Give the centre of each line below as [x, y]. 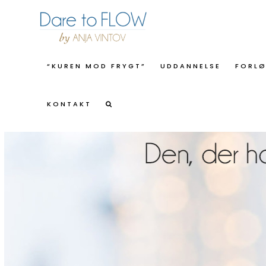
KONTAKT [69, 104]
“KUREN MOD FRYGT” [97, 66]
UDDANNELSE [191, 66]
